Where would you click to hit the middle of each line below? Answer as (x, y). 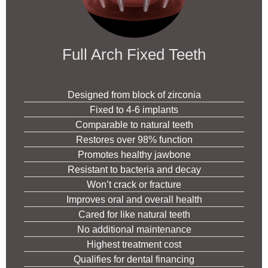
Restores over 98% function (134, 140)
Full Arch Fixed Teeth (134, 55)
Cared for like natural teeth (134, 215)
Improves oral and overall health (134, 200)
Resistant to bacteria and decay (134, 170)
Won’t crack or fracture (134, 185)
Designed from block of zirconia (134, 95)
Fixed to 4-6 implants (134, 110)
